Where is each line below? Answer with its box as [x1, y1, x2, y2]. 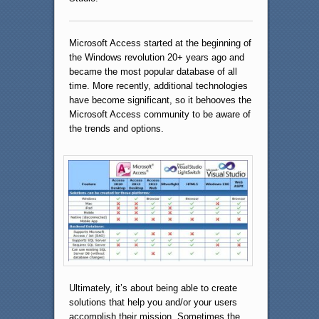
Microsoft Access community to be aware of [68, 109, 251, 120]
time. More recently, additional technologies [68, 80, 248, 92]
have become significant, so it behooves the [68, 95, 251, 106]
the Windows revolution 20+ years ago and [68, 52, 244, 63]
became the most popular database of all [68, 66, 237, 78]
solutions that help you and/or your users [68, 297, 237, 308]
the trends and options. [68, 123, 164, 135]
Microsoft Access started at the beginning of [68, 38, 251, 49]
